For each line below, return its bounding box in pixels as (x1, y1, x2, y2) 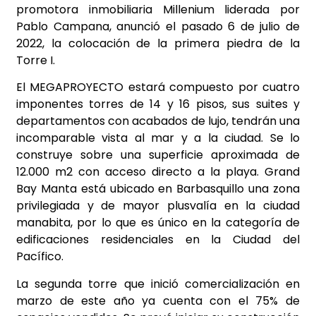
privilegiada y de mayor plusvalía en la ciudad (16, 197, 300, 214)
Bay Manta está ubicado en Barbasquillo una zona (16, 181, 300, 197)
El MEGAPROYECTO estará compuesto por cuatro (16, 79, 300, 96)
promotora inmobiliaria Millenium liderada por (16, 1, 300, 18)
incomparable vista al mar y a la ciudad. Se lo (16, 130, 300, 147)
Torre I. (16, 52, 55, 69)
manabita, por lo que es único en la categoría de (16, 214, 300, 231)
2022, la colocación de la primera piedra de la (16, 35, 300, 52)
